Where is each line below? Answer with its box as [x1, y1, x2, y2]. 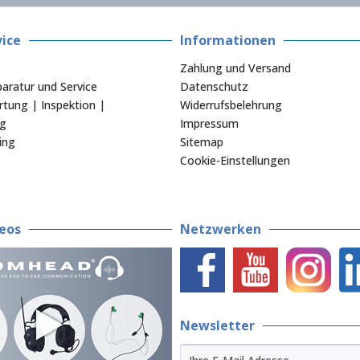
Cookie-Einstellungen [180, 153, 290, 169]
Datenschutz [180, 79, 248, 95]
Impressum [180, 116, 239, 132]
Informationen [180, 31, 276, 50]
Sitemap [180, 134, 223, 150]
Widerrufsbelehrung [180, 97, 282, 113]
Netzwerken [180, 220, 261, 239]
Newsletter [180, 317, 255, 335]
